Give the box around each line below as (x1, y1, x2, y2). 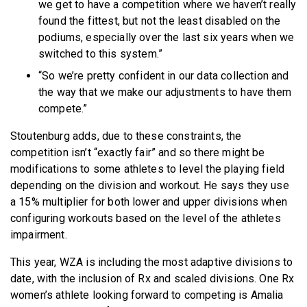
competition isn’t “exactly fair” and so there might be (10, 145, 265, 159)
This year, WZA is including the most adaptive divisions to (10, 255, 293, 269)
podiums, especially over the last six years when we (38, 30, 295, 44)
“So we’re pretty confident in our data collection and (38, 69, 289, 82)
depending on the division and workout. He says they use (10, 178, 289, 192)
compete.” (38, 101, 90, 115)
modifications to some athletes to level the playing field (10, 162, 285, 175)
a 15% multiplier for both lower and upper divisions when (10, 195, 287, 208)
